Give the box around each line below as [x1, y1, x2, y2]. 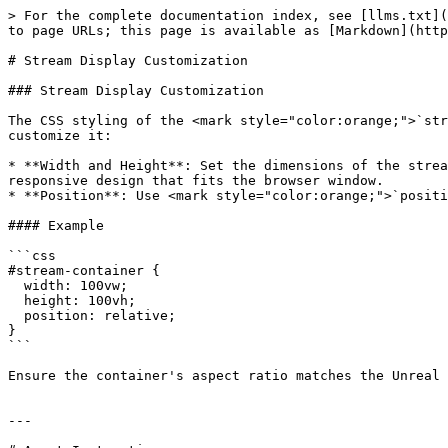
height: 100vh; [8, 293, 24, 308]
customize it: [8, 128, 112, 143]
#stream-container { [8, 263, 160, 278]
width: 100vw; [8, 278, 24, 293]
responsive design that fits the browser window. [8, 173, 384, 188]
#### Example [8, 218, 104, 233]
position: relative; [8, 308, 24, 323]
